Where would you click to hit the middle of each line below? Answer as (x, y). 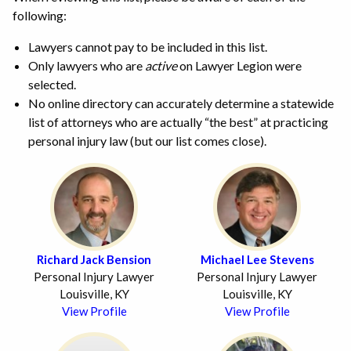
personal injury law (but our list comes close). (147, 140)
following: (40, 15)
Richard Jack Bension (94, 259)
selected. (52, 84)
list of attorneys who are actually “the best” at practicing (178, 121)
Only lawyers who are (87, 65)
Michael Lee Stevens (257, 259)
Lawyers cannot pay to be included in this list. (148, 46)
